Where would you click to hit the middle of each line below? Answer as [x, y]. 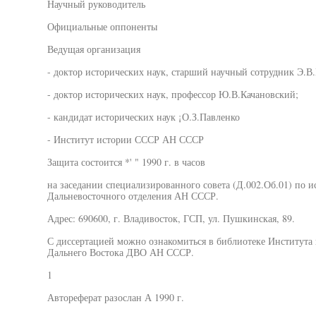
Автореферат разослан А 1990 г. [115, 297]
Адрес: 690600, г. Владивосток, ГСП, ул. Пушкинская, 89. [171, 218]
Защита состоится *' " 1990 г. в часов [126, 162]
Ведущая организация [93, 49]
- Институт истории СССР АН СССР [125, 139]
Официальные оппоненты [102, 26]
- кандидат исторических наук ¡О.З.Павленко [143, 117]
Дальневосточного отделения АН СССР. [133, 196]
